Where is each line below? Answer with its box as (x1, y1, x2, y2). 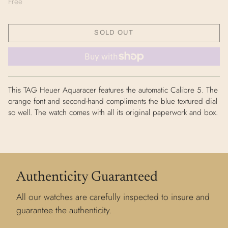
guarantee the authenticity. (16, 203, 112, 217)
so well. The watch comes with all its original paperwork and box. (8, 106, 218, 118)
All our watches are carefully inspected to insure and (16, 190, 210, 204)
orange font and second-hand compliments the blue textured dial (8, 95, 217, 107)
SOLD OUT (94, 29, 134, 37)
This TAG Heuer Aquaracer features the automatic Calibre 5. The (8, 84, 218, 96)
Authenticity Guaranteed (16, 170, 158, 184)
